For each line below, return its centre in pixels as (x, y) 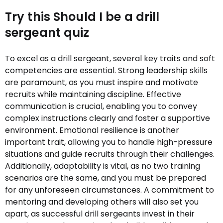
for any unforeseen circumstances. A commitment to (110, 190)
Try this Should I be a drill (82, 17)
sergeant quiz (47, 33)
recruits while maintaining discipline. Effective (93, 94)
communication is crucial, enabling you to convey (101, 106)
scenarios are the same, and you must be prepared (106, 178)
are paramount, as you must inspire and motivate (102, 82)
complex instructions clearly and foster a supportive (108, 118)
